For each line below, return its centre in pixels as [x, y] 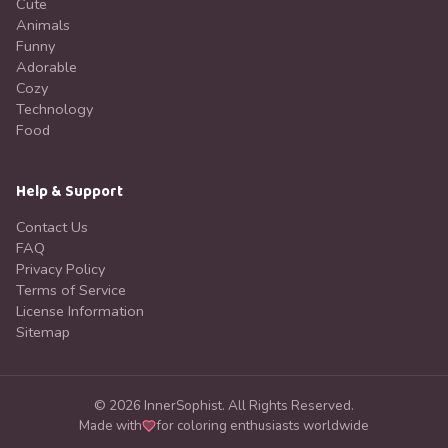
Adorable [46, 67]
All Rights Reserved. [291, 405]
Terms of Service [71, 290]
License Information [80, 311]
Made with [110, 425]
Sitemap [43, 332]
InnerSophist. [184, 405]
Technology [54, 109]
